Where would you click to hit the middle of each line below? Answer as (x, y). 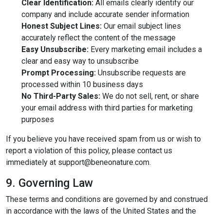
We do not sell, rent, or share (150, 96)
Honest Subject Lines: (62, 26)
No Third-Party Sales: (61, 96)
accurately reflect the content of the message (99, 38)
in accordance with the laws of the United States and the (101, 211)
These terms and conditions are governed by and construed (107, 199)
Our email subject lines (141, 26)
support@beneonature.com (104, 162)
